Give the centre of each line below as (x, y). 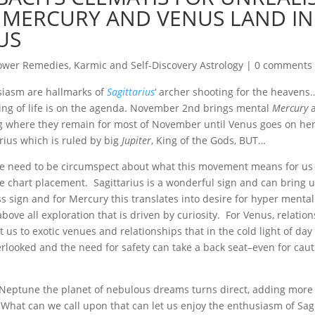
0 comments (284, 65)
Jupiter (137, 140)
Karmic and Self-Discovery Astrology (159, 65)
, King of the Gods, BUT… (209, 140)
